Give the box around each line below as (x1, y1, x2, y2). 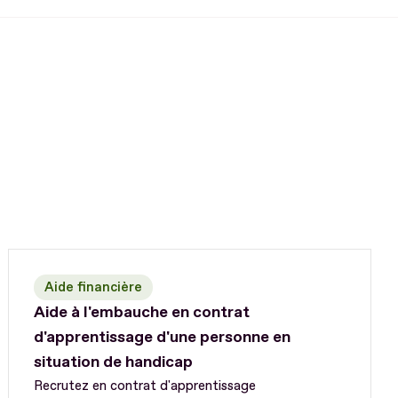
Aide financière (44, 279, 142, 297)
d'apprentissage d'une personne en (33, 327, 291, 348)
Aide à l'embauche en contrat (33, 302, 250, 323)
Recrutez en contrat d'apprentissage (33, 378, 256, 395)
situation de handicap (33, 352, 193, 373)
